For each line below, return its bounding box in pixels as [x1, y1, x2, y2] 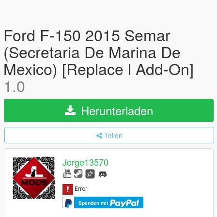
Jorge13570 [62, 155, 108, 169]
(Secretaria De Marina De [3, 40, 181, 62]
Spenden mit [78, 199, 109, 206]
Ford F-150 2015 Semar [3, 23, 170, 46]
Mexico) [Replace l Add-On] [3, 57, 194, 79]
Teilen [104, 130, 123, 140]
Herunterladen [77, 102, 153, 119]
